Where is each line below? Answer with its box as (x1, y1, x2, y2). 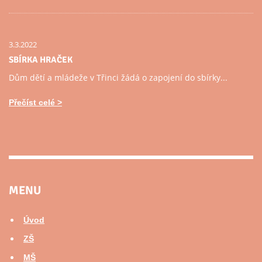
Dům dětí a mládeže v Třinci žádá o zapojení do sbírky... (9, 72, 227, 83)
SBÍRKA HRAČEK (9, 54, 73, 65)
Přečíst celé (9, 98, 55, 107)
